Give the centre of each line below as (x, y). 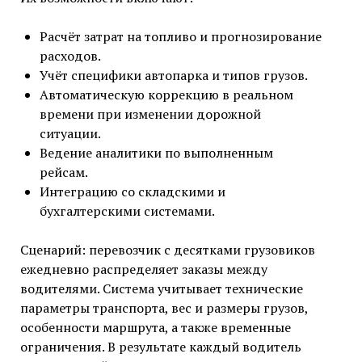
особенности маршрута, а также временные (155, 327)
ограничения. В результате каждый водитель (160, 346)
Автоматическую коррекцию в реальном (166, 94)
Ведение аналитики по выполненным (156, 152)
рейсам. (63, 172)
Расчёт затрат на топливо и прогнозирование (180, 36)
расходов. (70, 55)
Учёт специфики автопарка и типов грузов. (173, 75)
